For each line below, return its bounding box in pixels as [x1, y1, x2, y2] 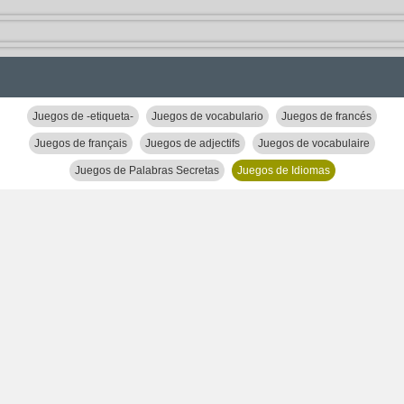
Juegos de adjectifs [145, 137, 240, 150]
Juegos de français [34, 137, 127, 150]
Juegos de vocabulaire [258, 137, 370, 150]
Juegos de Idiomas [236, 164, 330, 177]
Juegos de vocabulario [151, 110, 263, 123]
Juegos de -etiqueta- [32, 110, 133, 123]
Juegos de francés [281, 110, 372, 123]
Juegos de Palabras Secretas [74, 164, 219, 177]
